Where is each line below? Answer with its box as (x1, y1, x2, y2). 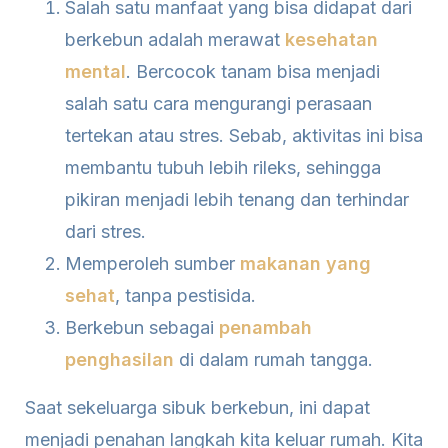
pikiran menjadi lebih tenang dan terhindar (65, 189, 409, 210)
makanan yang (240, 253, 371, 274)
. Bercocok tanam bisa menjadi (126, 61, 380, 82)
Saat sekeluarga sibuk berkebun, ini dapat (25, 397, 370, 418)
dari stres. (65, 221, 146, 242)
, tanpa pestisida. (115, 285, 256, 306)
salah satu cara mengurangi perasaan (65, 93, 372, 114)
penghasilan (65, 349, 174, 370)
